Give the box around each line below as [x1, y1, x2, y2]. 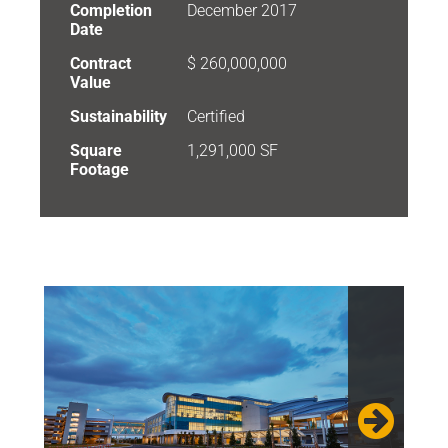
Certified [187, 107, 246, 126]
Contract [70, 54, 131, 73]
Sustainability [70, 107, 167, 126]
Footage [70, 160, 129, 179]
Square [70, 141, 122, 160]
